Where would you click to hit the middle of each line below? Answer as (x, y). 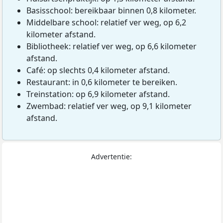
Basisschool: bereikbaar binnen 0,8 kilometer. (111, 11)
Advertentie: (111, 157)
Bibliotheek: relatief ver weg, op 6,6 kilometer (111, 47)
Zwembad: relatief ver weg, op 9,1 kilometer (109, 106)
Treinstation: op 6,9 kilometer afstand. (98, 94)
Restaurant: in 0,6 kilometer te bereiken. (102, 82)
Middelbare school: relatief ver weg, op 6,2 (106, 23)
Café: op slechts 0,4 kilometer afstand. (98, 70)
